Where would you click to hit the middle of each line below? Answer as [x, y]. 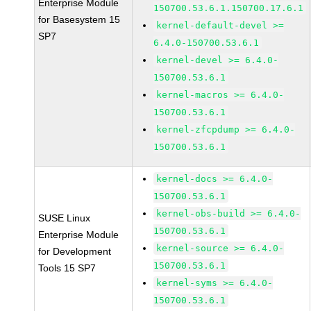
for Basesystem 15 [79, 19]
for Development [75, 251]
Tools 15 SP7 [67, 268]
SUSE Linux [65, 218]
